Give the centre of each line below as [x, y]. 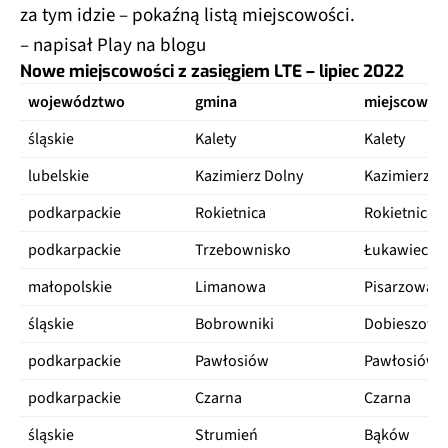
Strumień [226, 434]
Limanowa [230, 286]
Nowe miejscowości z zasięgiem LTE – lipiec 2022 [212, 71]
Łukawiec [396, 249]
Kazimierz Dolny [249, 175]
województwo [76, 101]
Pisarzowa [399, 286]
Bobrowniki [234, 323]
